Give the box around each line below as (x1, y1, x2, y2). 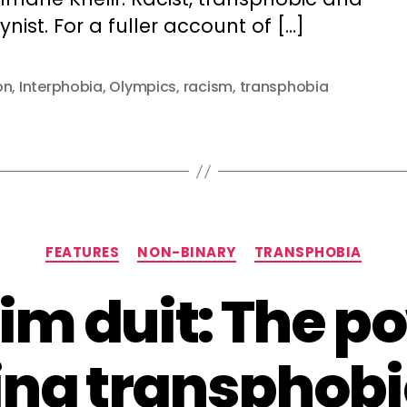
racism (183, 76, 233, 97)
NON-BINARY (137, 243, 236, 262)
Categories (203, 233, 292, 255)
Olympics (109, 76, 177, 97)
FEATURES (45, 243, 120, 262)
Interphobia (18, 76, 103, 97)
